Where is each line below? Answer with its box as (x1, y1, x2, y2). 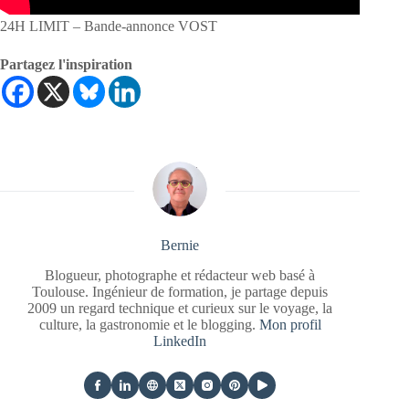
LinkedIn (153, 332, 207, 349)
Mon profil (258, 316, 321, 332)
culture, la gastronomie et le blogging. (38, 316, 259, 332)
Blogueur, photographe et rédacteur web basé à (45, 267, 316, 283)
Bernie (161, 236, 200, 253)
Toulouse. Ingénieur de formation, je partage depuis (32, 283, 329, 299)
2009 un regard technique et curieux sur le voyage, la (27, 299, 333, 316)
